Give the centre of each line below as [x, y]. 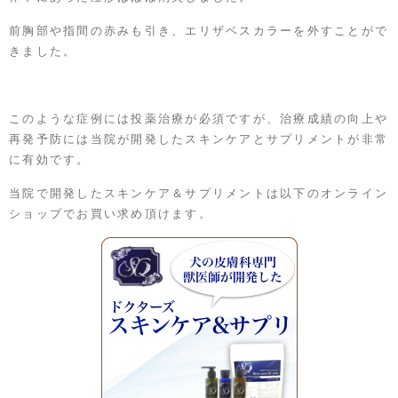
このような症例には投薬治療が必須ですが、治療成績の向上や [199, 119]
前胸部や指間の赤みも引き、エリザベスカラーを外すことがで [199, 31]
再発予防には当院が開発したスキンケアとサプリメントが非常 [199, 139]
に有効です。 [50, 160]
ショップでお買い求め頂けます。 [111, 214]
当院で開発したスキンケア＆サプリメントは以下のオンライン [199, 194]
